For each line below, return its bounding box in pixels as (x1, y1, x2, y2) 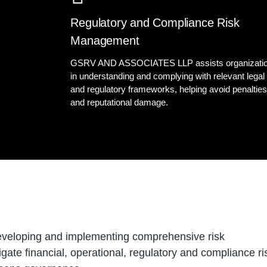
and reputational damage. (70, 97, 169, 107)
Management (70, 34, 139, 47)
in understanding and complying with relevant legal (70, 71, 265, 81)
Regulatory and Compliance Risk (70, 16, 240, 29)
